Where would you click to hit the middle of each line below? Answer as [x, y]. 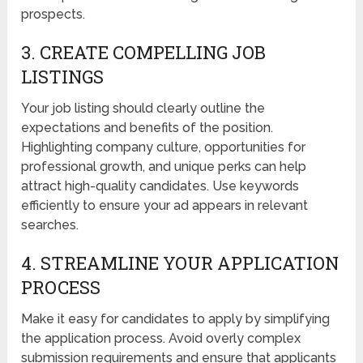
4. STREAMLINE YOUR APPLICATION [180, 263]
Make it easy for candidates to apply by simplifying [176, 319]
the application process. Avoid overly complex [161, 339]
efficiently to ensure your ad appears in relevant [165, 206]
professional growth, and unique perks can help [164, 167]
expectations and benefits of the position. [147, 128]
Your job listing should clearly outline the [143, 109]
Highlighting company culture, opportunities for [164, 147]
